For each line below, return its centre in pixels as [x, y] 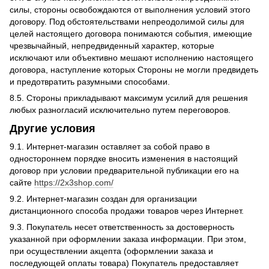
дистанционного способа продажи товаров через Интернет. [127, 210]
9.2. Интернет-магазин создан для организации [103, 198]
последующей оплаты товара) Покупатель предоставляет [124, 263]
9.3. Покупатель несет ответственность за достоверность [122, 227]
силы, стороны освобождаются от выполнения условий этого [130, 10]
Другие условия [53, 129]
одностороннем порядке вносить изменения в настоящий [124, 158]
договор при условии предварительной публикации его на [124, 170]
